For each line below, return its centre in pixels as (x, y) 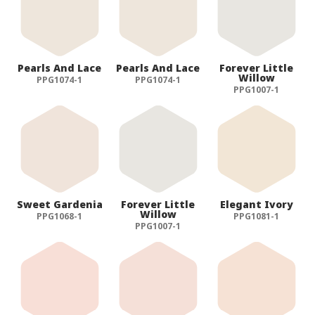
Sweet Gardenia (59, 204)
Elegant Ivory (256, 204)
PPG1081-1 (257, 216)
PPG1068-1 (60, 216)
